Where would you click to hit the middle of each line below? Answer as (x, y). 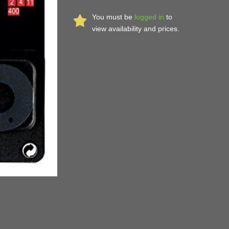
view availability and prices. (135, 29)
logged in (149, 17)
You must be (113, 17)
